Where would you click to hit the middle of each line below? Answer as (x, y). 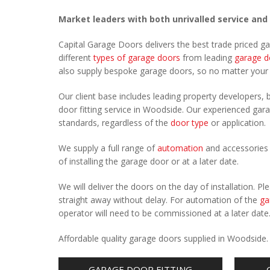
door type (190, 123)
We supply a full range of (108, 148)
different (76, 58)
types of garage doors (137, 58)
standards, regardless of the (115, 123)
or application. (237, 123)
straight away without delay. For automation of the (159, 200)
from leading (207, 58)
